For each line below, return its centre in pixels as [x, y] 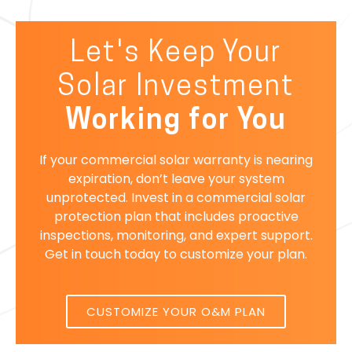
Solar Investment [176, 88]
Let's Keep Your [176, 54]
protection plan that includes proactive [176, 216]
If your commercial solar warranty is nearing [176, 159]
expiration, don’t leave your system [176, 178]
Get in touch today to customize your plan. [176, 254]
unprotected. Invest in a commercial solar [176, 197]
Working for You [176, 121]
